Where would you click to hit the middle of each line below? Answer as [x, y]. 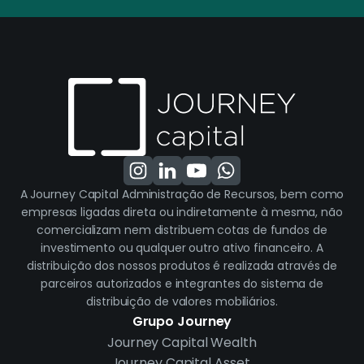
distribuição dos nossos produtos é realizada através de [182, 266]
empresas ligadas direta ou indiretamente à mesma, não [182, 212]
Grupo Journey [182, 322]
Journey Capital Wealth [182, 343]
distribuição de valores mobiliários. [182, 302]
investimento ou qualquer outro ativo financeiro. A [182, 248]
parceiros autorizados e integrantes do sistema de [182, 284]
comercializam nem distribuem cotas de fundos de [182, 230]
